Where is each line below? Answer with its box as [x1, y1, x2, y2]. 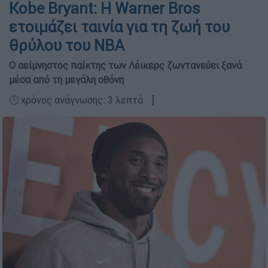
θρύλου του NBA [9, 36, 124, 55]
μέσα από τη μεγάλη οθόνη [9, 74, 124, 86]
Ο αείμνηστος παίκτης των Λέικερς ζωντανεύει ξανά [9, 59, 242, 71]
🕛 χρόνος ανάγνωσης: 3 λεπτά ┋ [9, 94, 156, 106]
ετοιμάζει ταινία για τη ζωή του [9, 17, 230, 36]
